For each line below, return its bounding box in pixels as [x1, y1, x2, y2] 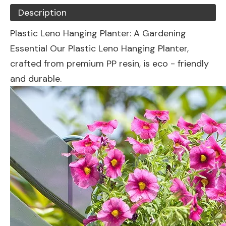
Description [18, 7, 67, 19]
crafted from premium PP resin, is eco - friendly [10, 58, 209, 70]
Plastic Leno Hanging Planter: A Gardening [10, 27, 186, 39]
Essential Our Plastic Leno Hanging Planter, [10, 42, 189, 54]
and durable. [10, 73, 62, 85]
